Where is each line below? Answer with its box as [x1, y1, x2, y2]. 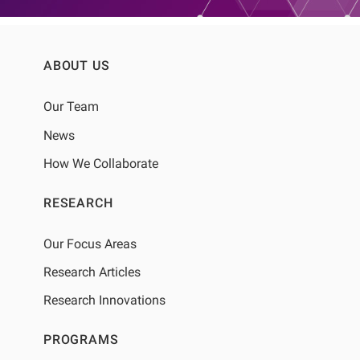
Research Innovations [43, 292, 166, 309]
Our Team [43, 99, 99, 115]
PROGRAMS [43, 332, 119, 348]
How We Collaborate [43, 155, 158, 171]
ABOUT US [43, 58, 110, 74]
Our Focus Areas [43, 235, 137, 252]
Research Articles [43, 264, 141, 280]
